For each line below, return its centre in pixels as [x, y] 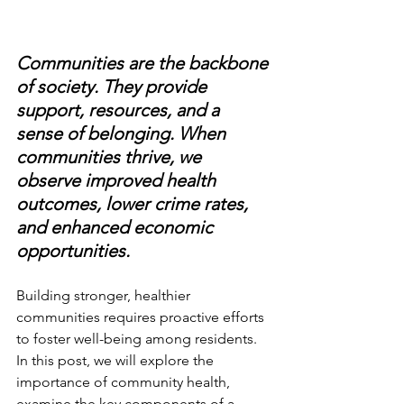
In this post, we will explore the [117, 361]
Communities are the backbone [144, 64]
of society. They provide [114, 87]
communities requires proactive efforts [142, 317]
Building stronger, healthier [105, 296]
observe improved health [118, 181]
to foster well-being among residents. [138, 339]
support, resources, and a [120, 110]
